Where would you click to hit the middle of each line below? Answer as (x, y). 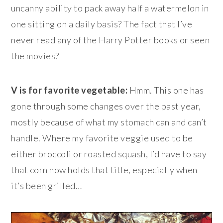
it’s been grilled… (47, 185)
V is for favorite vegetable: (69, 90)
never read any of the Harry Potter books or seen (111, 40)
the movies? (35, 56)
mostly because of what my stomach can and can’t (109, 122)
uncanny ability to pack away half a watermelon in (110, 8)
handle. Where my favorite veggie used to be (102, 138)
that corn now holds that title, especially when (104, 169)
